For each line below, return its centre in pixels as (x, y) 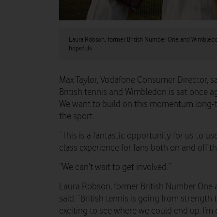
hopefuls (80, 48)
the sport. (77, 117)
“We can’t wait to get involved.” (115, 168)
